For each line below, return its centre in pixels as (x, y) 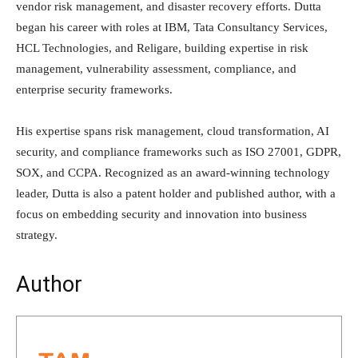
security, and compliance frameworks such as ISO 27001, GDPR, (179, 151)
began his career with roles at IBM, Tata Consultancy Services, (172, 27)
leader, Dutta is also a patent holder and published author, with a (176, 193)
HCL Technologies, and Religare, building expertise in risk (162, 48)
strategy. (37, 235)
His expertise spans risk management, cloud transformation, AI (173, 131)
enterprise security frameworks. (94, 89)
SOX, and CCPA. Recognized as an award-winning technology (173, 172)
